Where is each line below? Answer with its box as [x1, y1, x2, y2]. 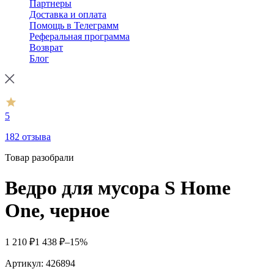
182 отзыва [5, 131, 51, 143]
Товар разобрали [5, 152, 74, 163]
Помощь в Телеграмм [29, 20, 119, 31]
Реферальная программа [29, 31, 130, 42]
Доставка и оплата [29, 9, 106, 20]
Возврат [29, 42, 63, 53]
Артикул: [5, 258, 43, 269]
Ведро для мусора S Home [5, 176, 231, 199]
